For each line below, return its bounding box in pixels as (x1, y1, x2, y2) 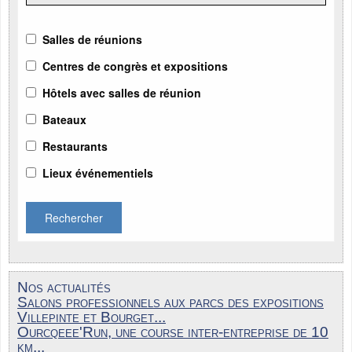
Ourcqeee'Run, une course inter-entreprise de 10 (17, 323, 328, 340)
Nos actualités (17, 278, 111, 295)
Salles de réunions (42, 31, 142, 47)
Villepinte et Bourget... (17, 308, 166, 325)
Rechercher (45, 209, 103, 225)
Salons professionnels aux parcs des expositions (17, 293, 324, 310)
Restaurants (42, 137, 108, 154)
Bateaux (42, 111, 86, 127)
